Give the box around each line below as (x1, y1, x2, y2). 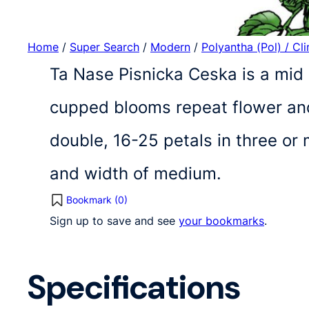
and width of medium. (50, 163, 221, 183)
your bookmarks (179, 213, 264, 228)
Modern (150, 39, 190, 54)
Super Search (70, 39, 139, 54)
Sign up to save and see (50, 213, 179, 228)
